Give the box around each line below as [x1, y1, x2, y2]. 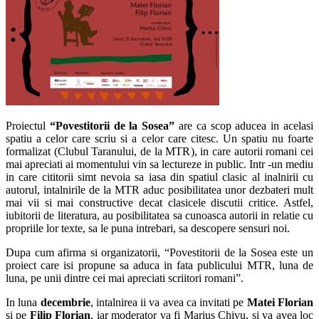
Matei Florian [246, 296, 314, 308]
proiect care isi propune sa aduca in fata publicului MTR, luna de [6, 258, 313, 271]
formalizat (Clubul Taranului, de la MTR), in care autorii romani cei [6, 145, 313, 157]
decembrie [40, 296, 90, 308]
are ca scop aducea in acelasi [179, 119, 314, 132]
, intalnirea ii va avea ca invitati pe [90, 296, 247, 308]
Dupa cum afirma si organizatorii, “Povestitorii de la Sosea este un [6, 246, 313, 258]
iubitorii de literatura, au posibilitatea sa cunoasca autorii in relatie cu [6, 209, 313, 221]
